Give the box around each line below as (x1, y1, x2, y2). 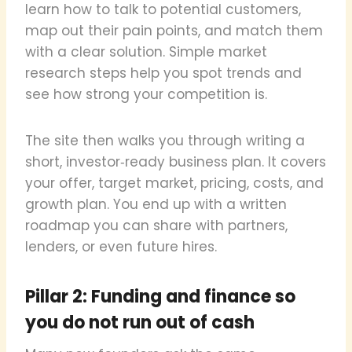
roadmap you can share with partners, (25, 215, 288, 235)
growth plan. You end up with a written (25, 194, 287, 214)
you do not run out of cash (25, 310, 255, 335)
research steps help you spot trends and (25, 63, 302, 82)
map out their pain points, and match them (25, 20, 323, 40)
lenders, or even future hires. (25, 236, 217, 256)
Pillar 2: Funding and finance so (25, 284, 295, 309)
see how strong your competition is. (25, 84, 267, 104)
